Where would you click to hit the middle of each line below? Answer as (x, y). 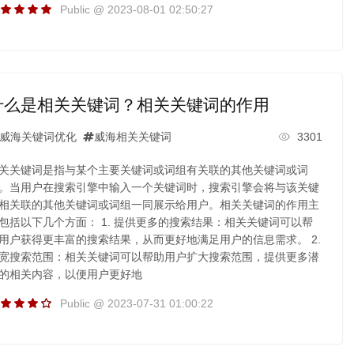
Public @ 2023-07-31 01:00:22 (136, 303)
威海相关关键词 (132, 136)
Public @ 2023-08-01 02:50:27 (136, 9)
